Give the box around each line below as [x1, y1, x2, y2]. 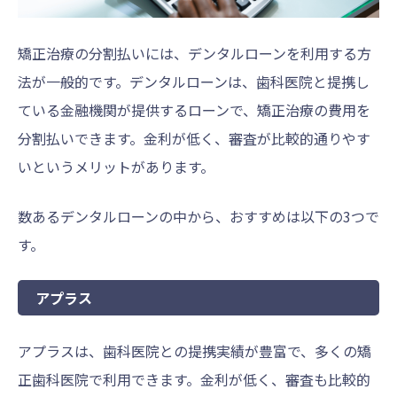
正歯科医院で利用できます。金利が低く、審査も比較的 [18, 369, 370, 391]
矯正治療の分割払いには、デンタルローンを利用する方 [18, 43, 371, 65]
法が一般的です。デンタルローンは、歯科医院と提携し [18, 71, 370, 93]
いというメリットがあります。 [18, 156, 214, 178]
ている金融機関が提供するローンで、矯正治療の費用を [18, 99, 370, 121]
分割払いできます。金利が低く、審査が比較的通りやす [18, 128, 370, 150]
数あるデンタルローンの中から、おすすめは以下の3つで [18, 206, 379, 228]
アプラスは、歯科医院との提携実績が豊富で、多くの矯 [18, 340, 371, 362]
